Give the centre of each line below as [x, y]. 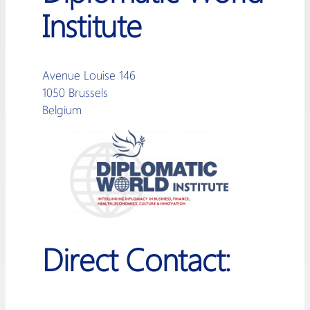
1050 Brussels [75, 92]
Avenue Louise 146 [89, 75]
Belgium [62, 110]
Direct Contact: [137, 259]
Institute [92, 25]
